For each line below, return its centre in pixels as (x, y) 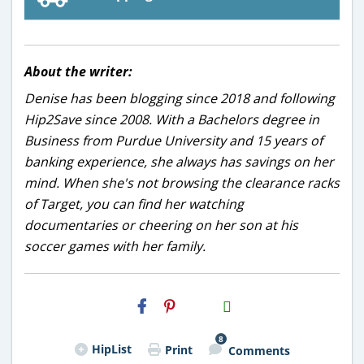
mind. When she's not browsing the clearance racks (182, 183)
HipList (111, 349)
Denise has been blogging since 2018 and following (180, 98)
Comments (259, 350)
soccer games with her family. (115, 246)
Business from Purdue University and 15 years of (173, 141)
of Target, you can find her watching (134, 204)
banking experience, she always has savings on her (179, 162)
